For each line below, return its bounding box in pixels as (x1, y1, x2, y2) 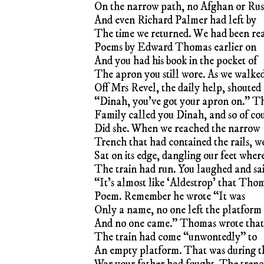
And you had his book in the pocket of (94, 54, 257, 68)
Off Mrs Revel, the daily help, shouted (94, 81, 261, 95)
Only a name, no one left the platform (94, 203, 262, 217)
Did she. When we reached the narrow (94, 121, 260, 136)
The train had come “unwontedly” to (94, 230, 257, 244)
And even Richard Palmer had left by (94, 13, 256, 27)
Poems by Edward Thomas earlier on (94, 40, 256, 54)
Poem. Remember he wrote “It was (94, 189, 245, 203)
